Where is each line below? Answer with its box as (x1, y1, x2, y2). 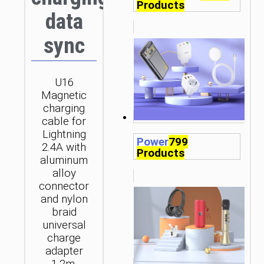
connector (39, 180, 90, 193)
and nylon (40, 193, 88, 206)
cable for (42, 115, 87, 128)
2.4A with (42, 141, 87, 154)
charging (43, 102, 85, 115)
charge (47, 232, 81, 245)
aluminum (40, 154, 88, 167)
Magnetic (41, 89, 87, 103)
